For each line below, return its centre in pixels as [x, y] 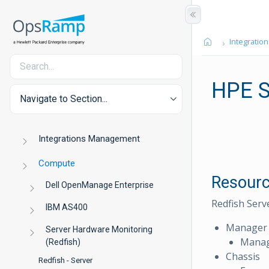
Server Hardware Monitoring [99, 229]
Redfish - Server [65, 260]
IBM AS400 [67, 207]
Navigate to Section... [64, 99]
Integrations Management [89, 139]
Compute [57, 163]
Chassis [243, 256]
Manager [246, 227]
